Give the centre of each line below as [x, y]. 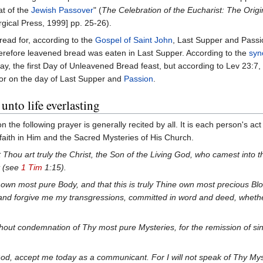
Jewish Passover [62, 10]
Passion [139, 79]
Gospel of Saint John [134, 40]
